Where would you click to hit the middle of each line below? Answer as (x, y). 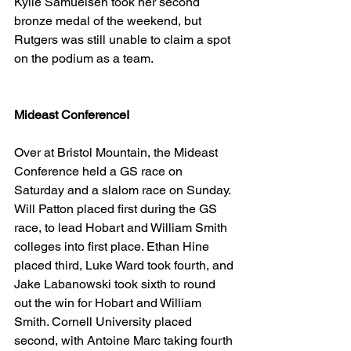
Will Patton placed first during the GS (117, 209)
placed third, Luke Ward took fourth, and (125, 265)
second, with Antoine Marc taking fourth (125, 340)
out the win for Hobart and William (109, 303)
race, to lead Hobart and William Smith (122, 228)
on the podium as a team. (84, 58)
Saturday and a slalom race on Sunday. (124, 190)
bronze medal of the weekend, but (109, 21)
